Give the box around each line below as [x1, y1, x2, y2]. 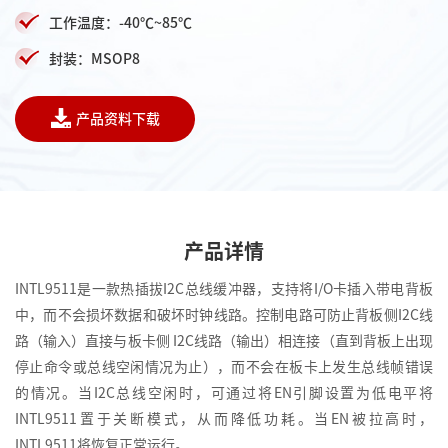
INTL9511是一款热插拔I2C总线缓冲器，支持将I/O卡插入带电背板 [15, 281, 433, 296]
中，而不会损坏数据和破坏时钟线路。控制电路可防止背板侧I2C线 [15, 307, 433, 322]
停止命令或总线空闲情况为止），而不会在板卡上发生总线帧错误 [15, 359, 433, 374]
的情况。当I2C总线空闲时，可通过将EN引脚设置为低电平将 [15, 385, 433, 400]
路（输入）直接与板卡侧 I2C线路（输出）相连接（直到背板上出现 [15, 333, 433, 348]
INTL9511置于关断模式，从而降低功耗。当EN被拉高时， [15, 411, 433, 426]
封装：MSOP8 [49, 52, 140, 67]
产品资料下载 [75, 112, 160, 127]
